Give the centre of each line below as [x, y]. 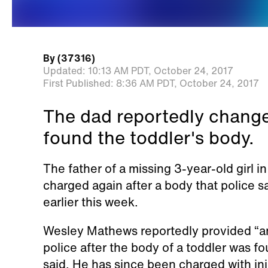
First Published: [78, 83]
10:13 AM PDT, [119, 70]
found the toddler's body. [148, 137]
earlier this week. [90, 202]
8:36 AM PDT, [146, 83]
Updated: [64, 70]
